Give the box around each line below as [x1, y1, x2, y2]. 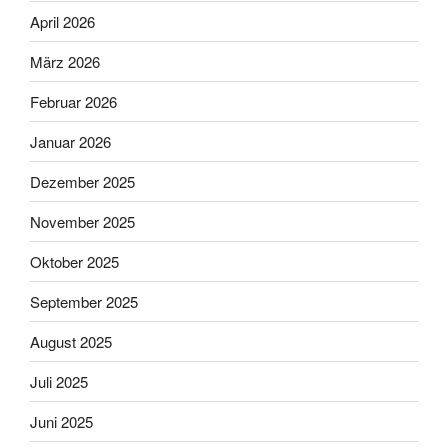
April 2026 [30, 10, 95, 32]
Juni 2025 [30, 410, 93, 432]
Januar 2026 [30, 130, 111, 152]
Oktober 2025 [30, 250, 119, 272]
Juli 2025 [30, 370, 88, 392]
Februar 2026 [30, 90, 117, 112]
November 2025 [30, 210, 135, 232]
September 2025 [30, 290, 138, 312]
